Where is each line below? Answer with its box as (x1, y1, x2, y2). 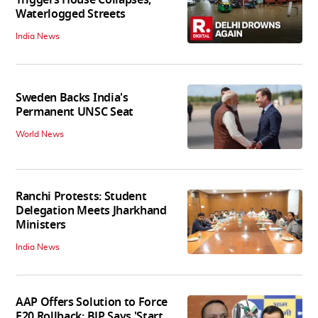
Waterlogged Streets (16, 5, 126, 23)
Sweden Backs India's (16, 89, 128, 107)
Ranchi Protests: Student (16, 188, 147, 206)
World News (16, 130, 64, 139)
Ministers (16, 216, 67, 234)
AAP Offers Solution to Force (16, 294, 168, 312)
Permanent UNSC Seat (16, 104, 133, 121)
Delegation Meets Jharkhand (16, 202, 167, 220)
